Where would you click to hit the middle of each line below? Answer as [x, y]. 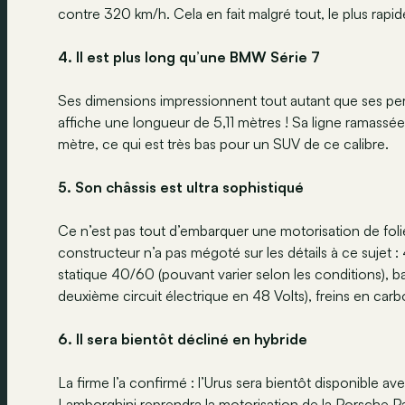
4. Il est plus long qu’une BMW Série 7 [189, 57]
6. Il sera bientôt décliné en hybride [183, 339]
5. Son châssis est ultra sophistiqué [181, 187]
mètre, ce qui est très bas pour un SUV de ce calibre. [223, 143]
